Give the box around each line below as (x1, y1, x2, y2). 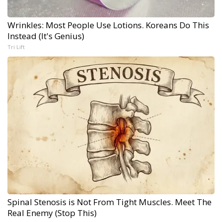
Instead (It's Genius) (7, 30, 84, 42)
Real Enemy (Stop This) (7, 207, 97, 219)
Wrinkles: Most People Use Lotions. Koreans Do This (7, 19, 209, 31)
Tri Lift (7, 43, 25, 51)
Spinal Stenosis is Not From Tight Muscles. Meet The (7, 196, 212, 208)
